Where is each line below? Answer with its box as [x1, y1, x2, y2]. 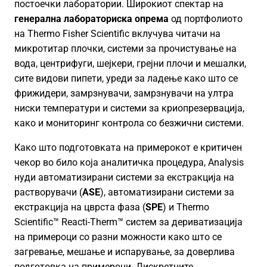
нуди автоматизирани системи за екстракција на [14, 172, 234, 183]
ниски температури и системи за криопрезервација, [14, 103, 244, 114]
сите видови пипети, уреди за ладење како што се [14, 73, 238, 84]
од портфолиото [169, 13, 243, 24]
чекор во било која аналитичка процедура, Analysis [14, 157, 244, 168]
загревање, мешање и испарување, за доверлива [14, 246, 235, 257]
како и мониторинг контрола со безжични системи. [14, 117, 244, 129]
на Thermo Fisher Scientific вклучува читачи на [14, 28, 221, 39]
